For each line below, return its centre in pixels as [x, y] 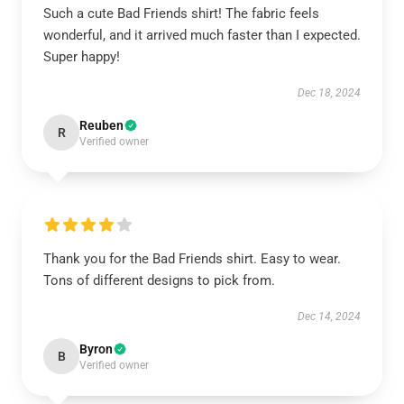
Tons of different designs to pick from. [159, 281]
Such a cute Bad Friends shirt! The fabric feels [181, 14]
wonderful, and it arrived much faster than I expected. [202, 36]
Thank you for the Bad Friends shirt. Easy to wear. [192, 259]
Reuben [101, 126]
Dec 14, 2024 [329, 317]
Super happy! [82, 57]
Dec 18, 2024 [329, 93]
